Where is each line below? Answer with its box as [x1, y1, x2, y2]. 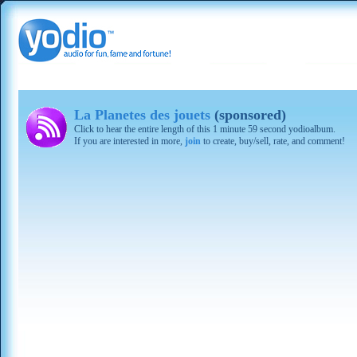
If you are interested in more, [74, 135, 185, 147]
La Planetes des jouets [74, 107, 210, 123]
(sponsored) [210, 107, 286, 123]
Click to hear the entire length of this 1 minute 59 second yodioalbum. [74, 124, 335, 135]
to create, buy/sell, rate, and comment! [201, 135, 345, 147]
